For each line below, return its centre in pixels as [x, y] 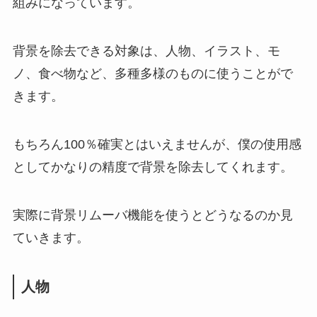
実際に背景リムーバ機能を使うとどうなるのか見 [152, 215]
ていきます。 [51, 237]
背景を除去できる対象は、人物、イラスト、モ [146, 51]
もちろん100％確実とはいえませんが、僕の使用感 [157, 144]
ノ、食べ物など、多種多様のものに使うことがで [152, 74]
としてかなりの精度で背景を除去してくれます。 [152, 167]
